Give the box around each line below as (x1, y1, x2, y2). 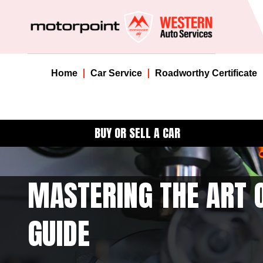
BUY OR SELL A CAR (94, 123, 180, 142)
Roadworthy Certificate (154, 68, 257, 78)
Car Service (90, 68, 142, 78)
